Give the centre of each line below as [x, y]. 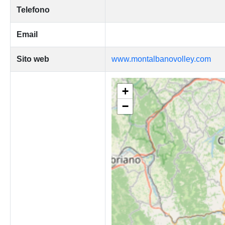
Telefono [33, 10]
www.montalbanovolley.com [161, 59]
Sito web [33, 59]
